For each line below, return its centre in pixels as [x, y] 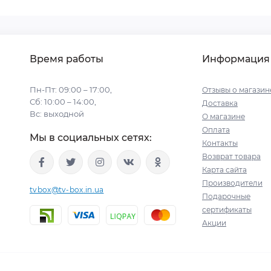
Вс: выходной [57, 114]
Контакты [220, 143]
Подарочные [226, 196]
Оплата [216, 130]
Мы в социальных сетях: [91, 138]
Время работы [67, 59]
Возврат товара [231, 156]
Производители [232, 183]
